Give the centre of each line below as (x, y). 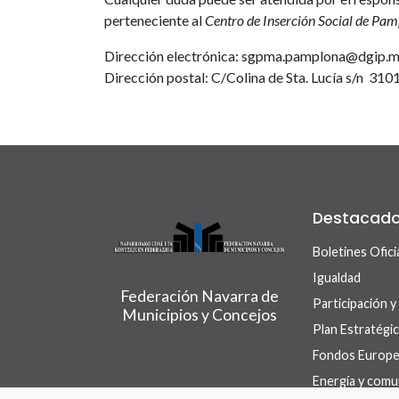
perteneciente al (155, 20)
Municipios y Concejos (199, 315)
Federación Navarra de (199, 297)
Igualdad (337, 277)
